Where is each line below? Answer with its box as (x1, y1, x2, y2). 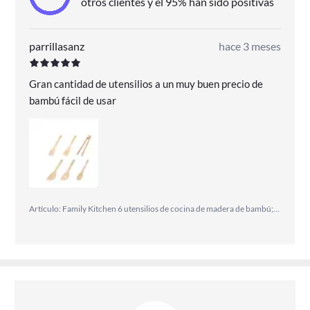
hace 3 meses (218, 39, 281, 53)
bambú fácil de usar (29, 93, 117, 107)
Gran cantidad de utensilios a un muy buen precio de (29, 77, 264, 90)
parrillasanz (29, 39, 85, 53)
